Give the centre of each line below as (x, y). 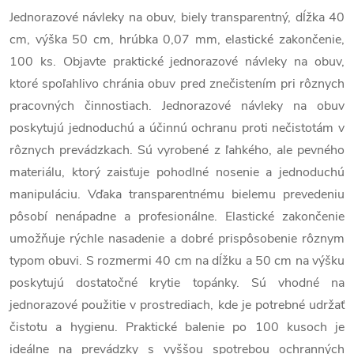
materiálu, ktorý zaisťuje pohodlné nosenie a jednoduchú (177, 172)
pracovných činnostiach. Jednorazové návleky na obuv (177, 106)
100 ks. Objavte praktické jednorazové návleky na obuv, (177, 62)
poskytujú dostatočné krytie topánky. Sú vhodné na (177, 283)
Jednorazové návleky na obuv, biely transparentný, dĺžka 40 (177, 17)
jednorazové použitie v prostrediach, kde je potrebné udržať (177, 305)
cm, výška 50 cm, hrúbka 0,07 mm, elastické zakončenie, (177, 40)
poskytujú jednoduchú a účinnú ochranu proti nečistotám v (177, 128)
